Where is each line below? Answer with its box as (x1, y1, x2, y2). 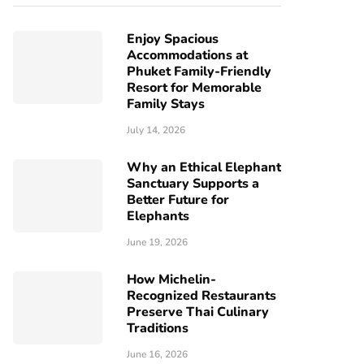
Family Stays (127, 95, 205, 113)
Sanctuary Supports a (127, 175, 259, 193)
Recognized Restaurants (127, 287, 276, 305)
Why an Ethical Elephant (127, 158, 281, 176)
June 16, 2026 (127, 348, 188, 361)
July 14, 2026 (127, 123, 185, 136)
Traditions (127, 319, 188, 337)
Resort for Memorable (127, 79, 262, 97)
